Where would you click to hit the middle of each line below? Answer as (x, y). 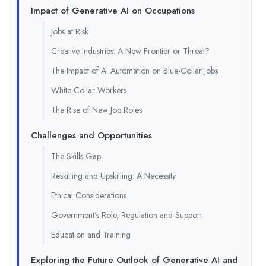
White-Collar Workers (89, 90)
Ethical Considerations (89, 195)
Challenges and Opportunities (91, 135)
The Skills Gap (76, 156)
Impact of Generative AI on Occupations (113, 10)
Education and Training (91, 234)
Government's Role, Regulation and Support (126, 215)
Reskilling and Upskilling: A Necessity (113, 175)
